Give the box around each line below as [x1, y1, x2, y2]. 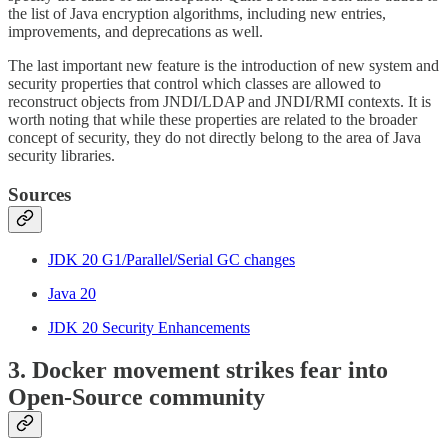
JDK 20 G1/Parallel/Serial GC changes [48, 251, 295, 269]
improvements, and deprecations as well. [8, 23, 263, 41]
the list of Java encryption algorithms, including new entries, [8, 5, 386, 23]
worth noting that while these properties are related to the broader [8, 111, 417, 129]
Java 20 [48, 285, 96, 303]
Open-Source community [8, 384, 265, 411]
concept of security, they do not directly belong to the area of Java [8, 129, 421, 147]
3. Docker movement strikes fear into [8, 357, 388, 384]
